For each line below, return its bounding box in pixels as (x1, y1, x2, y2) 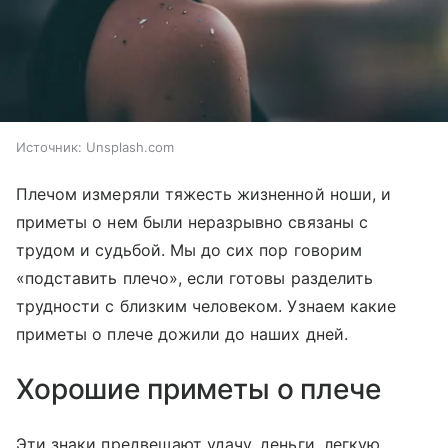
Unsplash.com (86, 139, 174, 156)
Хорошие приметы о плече (16, 372, 381, 407)
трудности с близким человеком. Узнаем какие (16, 296, 397, 317)
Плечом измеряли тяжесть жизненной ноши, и (16, 184, 391, 205)
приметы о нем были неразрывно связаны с (16, 212, 368, 233)
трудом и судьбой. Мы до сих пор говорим (16, 240, 362, 261)
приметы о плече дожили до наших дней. (16, 324, 348, 345)
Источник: (16, 139, 82, 156)
